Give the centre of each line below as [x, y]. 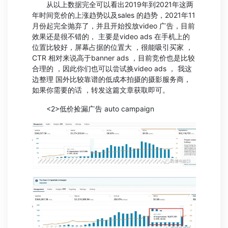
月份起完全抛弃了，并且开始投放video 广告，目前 [113, 25]
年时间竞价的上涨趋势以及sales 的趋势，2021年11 [114, 15]
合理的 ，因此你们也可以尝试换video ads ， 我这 [112, 68]
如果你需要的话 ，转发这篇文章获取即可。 [101, 90]
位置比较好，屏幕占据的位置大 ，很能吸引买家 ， [112, 47]
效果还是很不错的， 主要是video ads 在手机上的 [111, 36]
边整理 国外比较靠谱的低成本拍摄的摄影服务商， [111, 79]
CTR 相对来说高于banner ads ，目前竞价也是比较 [113, 58]
